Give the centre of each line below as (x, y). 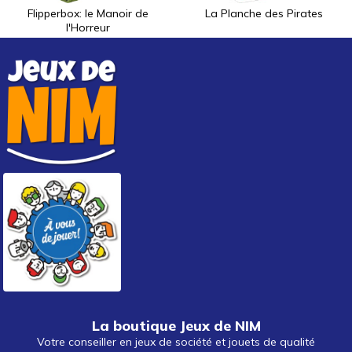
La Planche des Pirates (264, 14)
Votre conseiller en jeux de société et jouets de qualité (176, 341)
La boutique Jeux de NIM (176, 325)
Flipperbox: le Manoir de (88, 14)
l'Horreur (88, 28)
